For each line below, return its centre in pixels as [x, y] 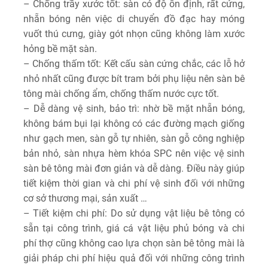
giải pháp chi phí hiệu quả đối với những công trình [134, 258]
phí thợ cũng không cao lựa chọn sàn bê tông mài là [134, 243]
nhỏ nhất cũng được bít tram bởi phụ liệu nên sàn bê [134, 78]
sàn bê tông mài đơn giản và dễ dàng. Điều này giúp [134, 168]
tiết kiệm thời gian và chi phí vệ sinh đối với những [134, 183]
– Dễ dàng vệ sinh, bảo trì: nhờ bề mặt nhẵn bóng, [134, 108]
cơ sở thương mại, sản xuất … [85, 198]
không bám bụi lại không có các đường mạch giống [134, 123]
